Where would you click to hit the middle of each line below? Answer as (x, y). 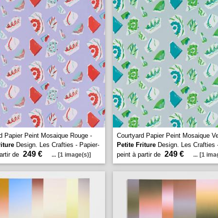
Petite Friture (136, 145)
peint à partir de (140, 154)
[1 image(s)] (74, 155)
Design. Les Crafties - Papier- (57, 145)
